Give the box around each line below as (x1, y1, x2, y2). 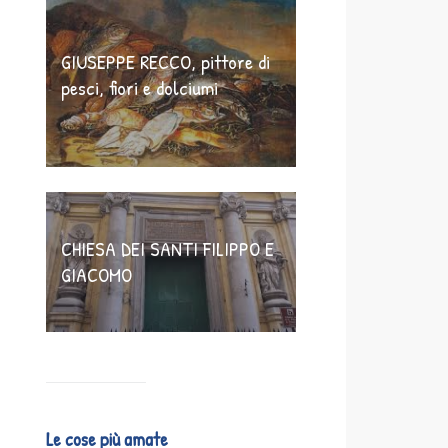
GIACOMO (61, 260, 132, 288)
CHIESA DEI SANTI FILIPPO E (61, 234, 274, 262)
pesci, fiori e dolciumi (61, 73, 218, 101)
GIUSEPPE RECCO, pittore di (61, 47, 270, 75)
